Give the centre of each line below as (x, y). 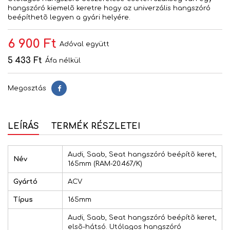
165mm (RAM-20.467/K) (105, 164)
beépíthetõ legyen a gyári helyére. (69, 18)
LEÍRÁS (23, 127)
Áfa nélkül (63, 61)
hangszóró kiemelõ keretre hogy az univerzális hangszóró (109, 8)
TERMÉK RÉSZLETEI (96, 127)
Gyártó (25, 182)
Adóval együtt (84, 44)
